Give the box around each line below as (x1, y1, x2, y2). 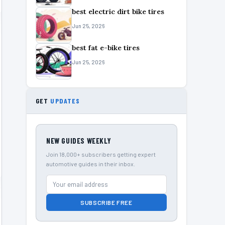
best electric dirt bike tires (72, 7, 164, 16)
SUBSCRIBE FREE (80, 199, 133, 206)
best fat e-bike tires (72, 43, 140, 52)
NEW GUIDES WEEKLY (46, 136, 111, 145)
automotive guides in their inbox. (46, 160, 135, 167)
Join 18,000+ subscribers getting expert (46, 151, 156, 158)
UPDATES (50, 96, 80, 105)
